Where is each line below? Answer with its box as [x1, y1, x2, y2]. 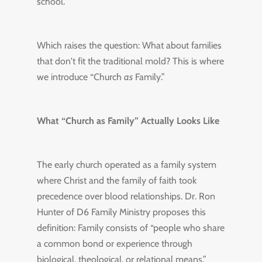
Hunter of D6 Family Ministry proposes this [36, 206, 206, 218]
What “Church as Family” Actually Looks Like [36, 115, 219, 126]
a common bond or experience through [36, 238, 192, 249]
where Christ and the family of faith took [36, 175, 196, 186]
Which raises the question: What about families [36, 40, 222, 51]
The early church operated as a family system [36, 159, 216, 170]
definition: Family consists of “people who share [36, 222, 225, 233]
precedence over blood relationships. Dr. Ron [36, 191, 215, 202]
